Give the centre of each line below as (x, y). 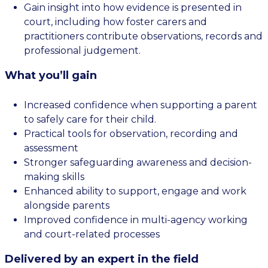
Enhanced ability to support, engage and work (135, 191)
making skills (54, 177)
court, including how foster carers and (115, 22)
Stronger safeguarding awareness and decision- (138, 162)
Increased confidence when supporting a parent (141, 105)
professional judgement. (82, 51)
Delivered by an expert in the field (102, 259)
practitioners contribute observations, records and (143, 36)
